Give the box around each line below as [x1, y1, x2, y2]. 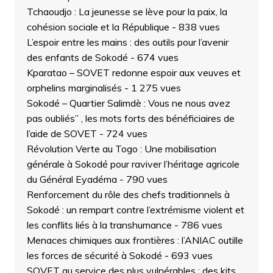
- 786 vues [171, 219, 222, 232]
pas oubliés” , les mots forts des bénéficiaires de [26, 112, 235, 125]
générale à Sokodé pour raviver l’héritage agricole [26, 158, 239, 171]
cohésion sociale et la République [26, 21, 169, 34]
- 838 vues [169, 21, 220, 34]
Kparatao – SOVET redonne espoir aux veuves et [26, 66, 241, 79]
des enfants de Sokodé [26, 51, 128, 64]
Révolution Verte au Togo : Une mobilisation [26, 143, 216, 155]
